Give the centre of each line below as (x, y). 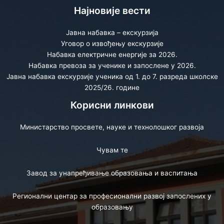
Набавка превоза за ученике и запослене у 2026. (112, 65)
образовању (112, 207)
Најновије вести (112, 10)
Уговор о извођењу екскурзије (112, 43)
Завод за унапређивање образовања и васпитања (112, 173)
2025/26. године (112, 87)
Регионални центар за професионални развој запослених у (112, 196)
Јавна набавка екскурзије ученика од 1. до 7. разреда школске (112, 76)
